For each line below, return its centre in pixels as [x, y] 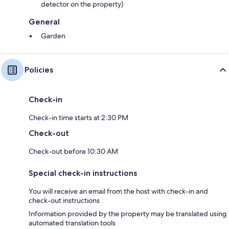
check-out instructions [64, 200]
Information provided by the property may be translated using [128, 214]
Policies [39, 70]
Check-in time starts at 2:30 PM [78, 118]
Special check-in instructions [83, 173]
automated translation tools [72, 223]
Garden [53, 36]
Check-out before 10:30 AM [73, 151]
